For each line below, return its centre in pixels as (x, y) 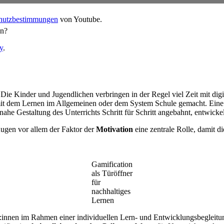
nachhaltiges (111, 191)
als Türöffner (112, 173)
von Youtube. (80, 19)
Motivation (115, 129)
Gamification (112, 164)
